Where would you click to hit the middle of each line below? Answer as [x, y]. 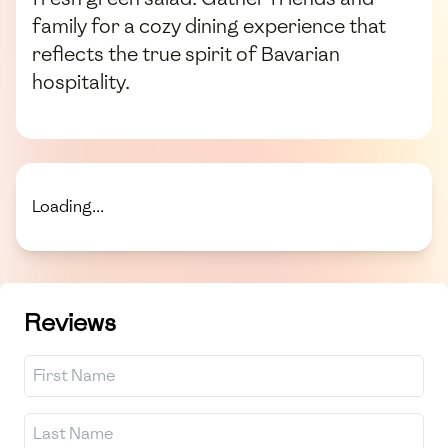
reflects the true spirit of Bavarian [186, 53]
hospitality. [81, 81]
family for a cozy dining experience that [209, 25]
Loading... [68, 206]
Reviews [70, 322]
